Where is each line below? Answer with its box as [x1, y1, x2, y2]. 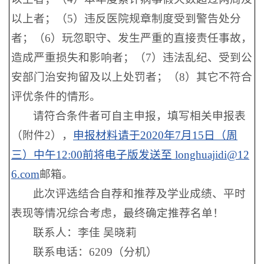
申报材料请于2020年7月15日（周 [73, 129, 237, 141]
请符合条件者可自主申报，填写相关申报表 [33, 110, 246, 122]
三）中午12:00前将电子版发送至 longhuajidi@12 [11, 148, 249, 161]
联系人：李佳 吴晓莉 [33, 226, 137, 239]
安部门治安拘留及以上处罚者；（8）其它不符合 [11, 71, 252, 83]
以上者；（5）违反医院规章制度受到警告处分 [11, 12, 241, 25]
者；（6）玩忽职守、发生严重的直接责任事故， [11, 32, 252, 44]
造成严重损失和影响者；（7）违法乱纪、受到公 [11, 51, 252, 64]
